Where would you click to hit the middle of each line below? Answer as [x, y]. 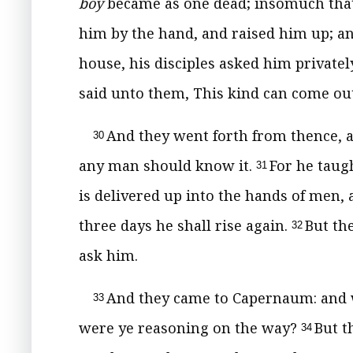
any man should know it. [167, 165]
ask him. [108, 255]
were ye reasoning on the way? [190, 328]
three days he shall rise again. [185, 225]
